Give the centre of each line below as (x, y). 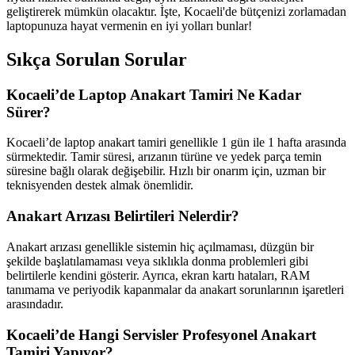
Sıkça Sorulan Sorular (97, 59)
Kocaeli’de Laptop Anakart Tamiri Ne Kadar (154, 94)
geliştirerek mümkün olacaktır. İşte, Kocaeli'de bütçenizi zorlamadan (176, 11)
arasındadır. (35, 303)
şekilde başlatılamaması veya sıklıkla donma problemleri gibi (157, 261)
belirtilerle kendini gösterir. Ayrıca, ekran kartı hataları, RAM (158, 275)
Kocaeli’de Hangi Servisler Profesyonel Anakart (161, 334)
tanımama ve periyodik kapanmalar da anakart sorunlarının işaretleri (175, 289)
